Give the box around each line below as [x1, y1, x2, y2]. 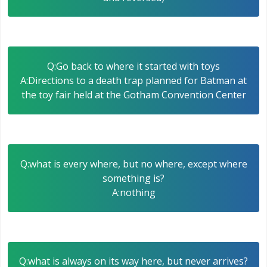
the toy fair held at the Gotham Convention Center [21, 88, 246, 102]
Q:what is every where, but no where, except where [20, 157, 247, 170]
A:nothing [111, 185, 156, 199]
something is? [103, 171, 164, 185]
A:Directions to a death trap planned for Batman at [20, 74, 247, 88]
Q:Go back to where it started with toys [47, 60, 220, 73]
